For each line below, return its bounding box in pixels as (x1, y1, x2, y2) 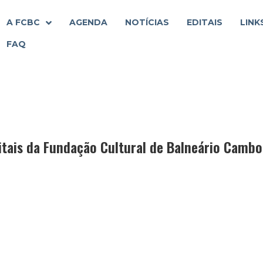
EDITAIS (187, 17, 222, 28)
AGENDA (69, 17, 107, 28)
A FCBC (6, 17, 40, 28)
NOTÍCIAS (125, 17, 169, 28)
